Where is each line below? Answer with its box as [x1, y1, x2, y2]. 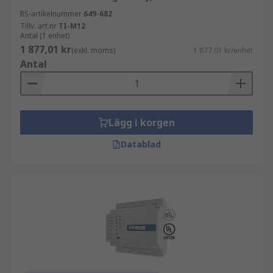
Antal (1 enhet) [20, 30, 69, 41]
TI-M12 [58, 21, 85, 31]
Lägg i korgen [108, 116, 175, 129]
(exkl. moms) [71, 45, 115, 55]
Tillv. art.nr [20, 21, 57, 31]
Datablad [121, 138, 161, 150]
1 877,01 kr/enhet [193, 45, 253, 55]
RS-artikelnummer [20, 9, 82, 19]
